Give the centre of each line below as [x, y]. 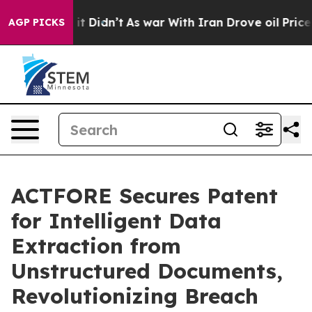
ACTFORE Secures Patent [145, 196]
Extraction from [96, 246]
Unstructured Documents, [147, 271]
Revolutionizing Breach [135, 296]
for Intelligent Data [116, 221]
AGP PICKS [37, 22]
